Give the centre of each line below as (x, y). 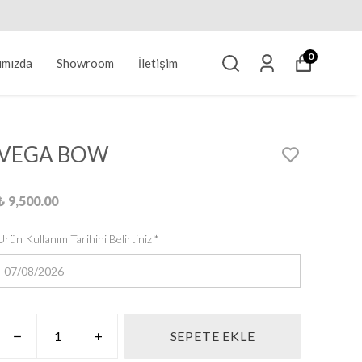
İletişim (158, 63)
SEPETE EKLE (213, 336)
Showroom (85, 63)
